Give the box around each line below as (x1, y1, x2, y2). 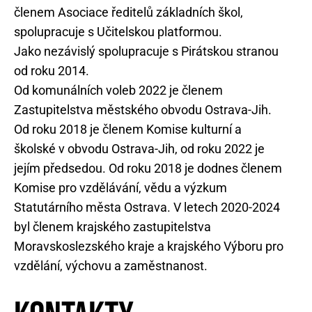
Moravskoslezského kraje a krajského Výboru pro (14, 239, 283, 253)
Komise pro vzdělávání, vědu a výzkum (14, 180, 227, 195)
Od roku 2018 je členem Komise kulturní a (14, 122, 242, 136)
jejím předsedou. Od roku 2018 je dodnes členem (14, 161, 282, 175)
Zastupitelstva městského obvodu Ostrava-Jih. (14, 102, 272, 117)
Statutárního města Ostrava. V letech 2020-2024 (14, 200, 280, 214)
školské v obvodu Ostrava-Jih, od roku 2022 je (14, 141, 265, 156)
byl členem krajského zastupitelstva (14, 219, 211, 234)
